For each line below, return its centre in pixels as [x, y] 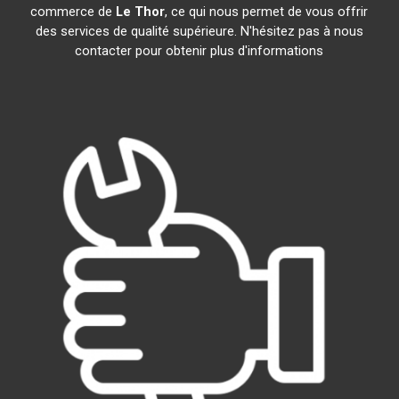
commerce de [73, 12]
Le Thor [141, 12]
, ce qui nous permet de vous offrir [267, 12]
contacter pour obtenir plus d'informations [199, 51]
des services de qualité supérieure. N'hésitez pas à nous [199, 31]
